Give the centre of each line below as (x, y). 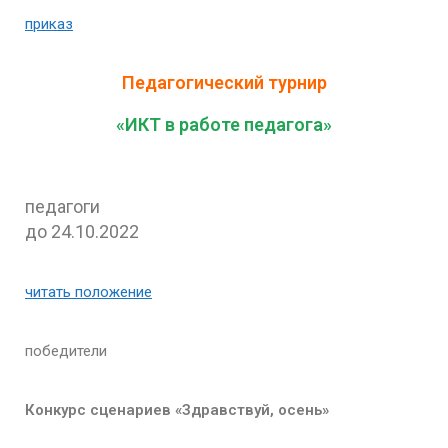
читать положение (88, 291)
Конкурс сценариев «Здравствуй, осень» (177, 409)
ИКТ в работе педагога (224, 124)
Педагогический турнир (224, 82)
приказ (49, 23)
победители (66, 350)
